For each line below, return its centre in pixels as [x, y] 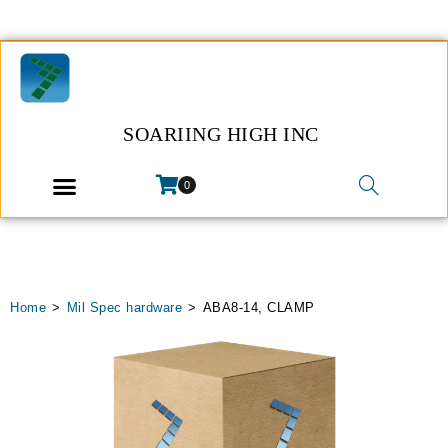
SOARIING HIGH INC [221, 134]
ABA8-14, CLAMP [258, 307]
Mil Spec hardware [124, 307]
